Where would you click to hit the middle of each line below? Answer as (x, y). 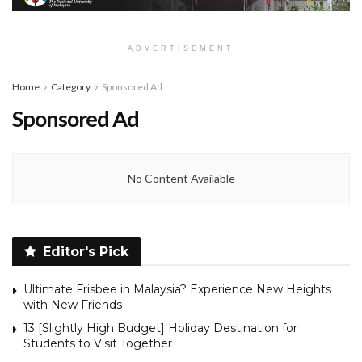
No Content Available (181, 178)
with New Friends (73, 304)
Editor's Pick (86, 251)
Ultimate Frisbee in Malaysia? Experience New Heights (177, 289)
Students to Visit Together (98, 343)
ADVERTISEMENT (181, 48)
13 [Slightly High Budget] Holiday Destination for (160, 328)
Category (71, 86)
